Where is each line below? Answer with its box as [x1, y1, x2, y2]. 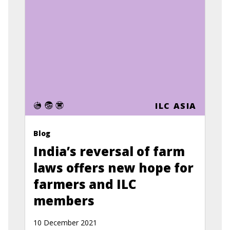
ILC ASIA [155, 100, 197, 111]
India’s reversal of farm [33, 143, 185, 160]
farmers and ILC [33, 176, 136, 193]
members [33, 192, 94, 209]
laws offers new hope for [33, 159, 194, 176]
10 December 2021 [33, 218, 97, 227]
